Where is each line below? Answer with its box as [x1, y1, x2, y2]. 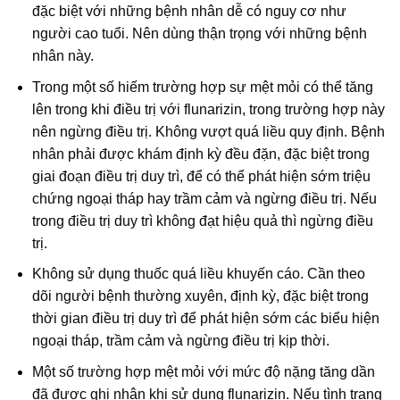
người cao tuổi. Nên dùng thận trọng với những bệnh [31, 25, 367, 41]
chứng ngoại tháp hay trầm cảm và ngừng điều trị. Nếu [31, 190, 377, 206]
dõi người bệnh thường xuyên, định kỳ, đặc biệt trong [31, 288, 369, 304]
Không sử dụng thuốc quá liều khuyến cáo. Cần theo [31, 266, 365, 282]
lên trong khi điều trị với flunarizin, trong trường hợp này [31, 101, 385, 117]
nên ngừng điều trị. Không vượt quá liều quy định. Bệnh [31, 123, 385, 139]
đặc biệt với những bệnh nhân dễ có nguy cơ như [31, 3, 346, 19]
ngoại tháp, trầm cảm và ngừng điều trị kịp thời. [31, 333, 329, 349]
